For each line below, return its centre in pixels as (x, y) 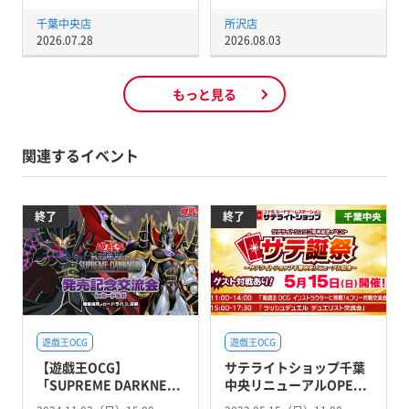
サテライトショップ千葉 (294, 367)
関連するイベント (80, 156)
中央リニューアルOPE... (295, 384)
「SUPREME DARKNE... (108, 384)
